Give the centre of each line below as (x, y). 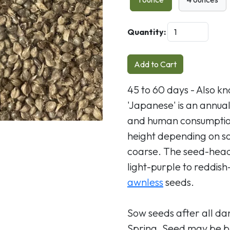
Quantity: (147, 32)
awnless (145, 182)
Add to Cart (155, 64)
